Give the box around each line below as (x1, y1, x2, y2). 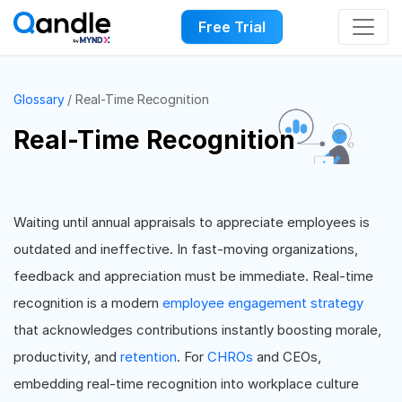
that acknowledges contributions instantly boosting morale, (13, 321, 381, 338)
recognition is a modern (13, 294, 162, 311)
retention (120, 348, 177, 365)
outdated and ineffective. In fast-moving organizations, (13, 240, 358, 258)
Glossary (13, 92, 65, 107)
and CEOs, (253, 348, 321, 365)
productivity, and (13, 348, 120, 365)
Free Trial (197, 18, 266, 37)
